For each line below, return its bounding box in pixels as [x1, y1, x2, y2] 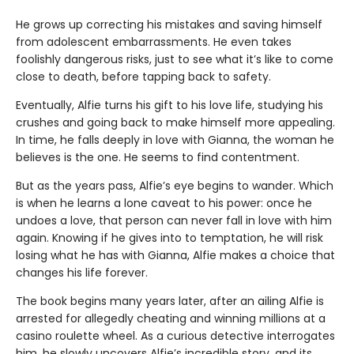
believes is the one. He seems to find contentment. [16, 149, 299, 166]
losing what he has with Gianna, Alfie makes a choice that [16, 247, 335, 264]
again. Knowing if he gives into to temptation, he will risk [16, 230, 323, 247]
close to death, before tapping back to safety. [16, 69, 271, 85]
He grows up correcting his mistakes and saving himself [16, 17, 322, 33]
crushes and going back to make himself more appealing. [16, 115, 335, 131]
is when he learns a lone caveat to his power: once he [16, 195, 312, 212]
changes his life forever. [16, 265, 148, 281]
